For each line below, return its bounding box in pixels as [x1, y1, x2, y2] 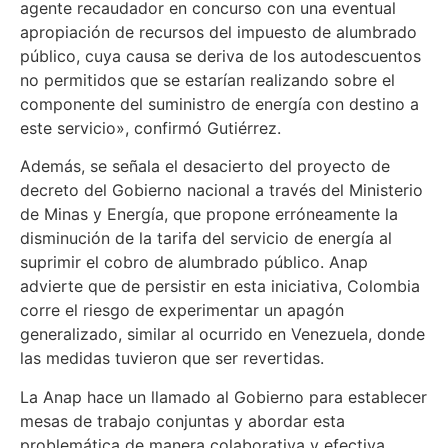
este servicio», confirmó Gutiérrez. [20, 117, 281, 138]
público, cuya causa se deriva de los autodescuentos [20, 45, 421, 66]
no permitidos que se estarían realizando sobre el [20, 69, 395, 90]
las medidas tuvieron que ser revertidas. [20, 348, 324, 369]
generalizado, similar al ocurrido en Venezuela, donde [20, 324, 425, 345]
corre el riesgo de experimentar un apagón [20, 300, 344, 321]
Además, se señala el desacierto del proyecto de [20, 156, 390, 177]
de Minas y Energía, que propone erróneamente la [20, 204, 398, 225]
